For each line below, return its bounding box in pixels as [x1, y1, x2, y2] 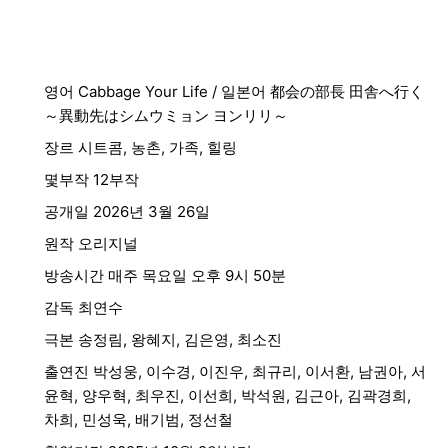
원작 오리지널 [44, 234, 138, 253]
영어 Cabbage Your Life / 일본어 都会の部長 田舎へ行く [44, 82, 424, 101]
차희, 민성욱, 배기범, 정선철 [44, 410, 233, 429]
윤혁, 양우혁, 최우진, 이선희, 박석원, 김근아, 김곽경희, [44, 386, 411, 405]
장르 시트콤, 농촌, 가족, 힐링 [44, 138, 237, 157]
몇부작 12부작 [44, 170, 139, 189]
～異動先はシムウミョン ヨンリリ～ [44, 106, 288, 125]
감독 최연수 [44, 298, 123, 317]
